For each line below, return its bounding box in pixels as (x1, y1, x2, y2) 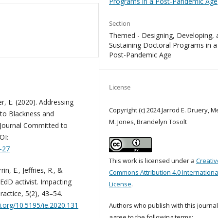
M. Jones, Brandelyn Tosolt (109, 117, 187, 127)
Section (109, 19, 131, 28)
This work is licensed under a (109, 156, 197, 165)
